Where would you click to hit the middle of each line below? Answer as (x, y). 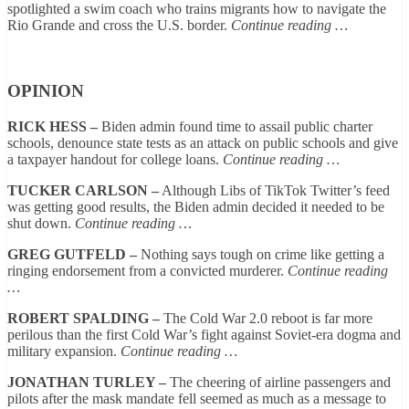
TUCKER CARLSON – (83, 190)
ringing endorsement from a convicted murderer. (147, 271)
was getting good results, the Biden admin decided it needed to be (196, 207)
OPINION (46, 91)
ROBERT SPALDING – (84, 318)
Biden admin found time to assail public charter (235, 126)
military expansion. (64, 351)
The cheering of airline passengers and (278, 382)
